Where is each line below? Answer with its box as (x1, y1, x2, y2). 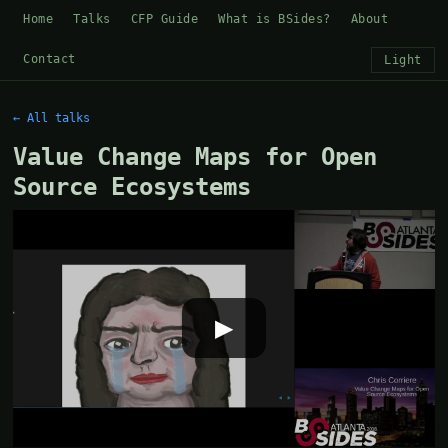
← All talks (13, 111, 91, 125)
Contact (23, 52, 76, 66)
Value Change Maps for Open (13, 143, 378, 171)
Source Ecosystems (13, 173, 252, 201)
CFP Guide (130, 12, 199, 26)
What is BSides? (218, 12, 331, 26)
